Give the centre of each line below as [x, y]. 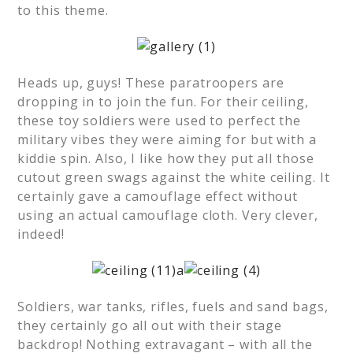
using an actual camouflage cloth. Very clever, [168, 215]
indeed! [41, 234]
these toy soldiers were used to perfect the [160, 121]
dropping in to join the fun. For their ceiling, [163, 102]
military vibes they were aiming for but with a [167, 139]
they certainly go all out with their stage [150, 325]
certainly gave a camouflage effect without [158, 196]
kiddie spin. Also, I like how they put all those [166, 158]
